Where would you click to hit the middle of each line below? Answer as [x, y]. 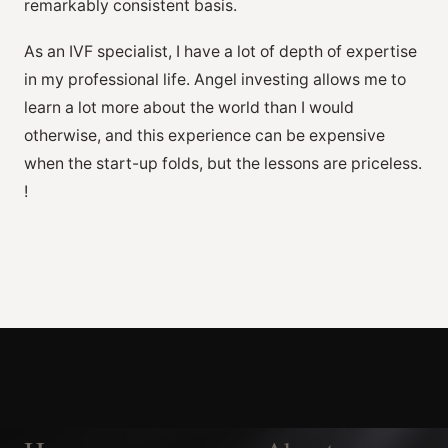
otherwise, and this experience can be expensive [204, 135]
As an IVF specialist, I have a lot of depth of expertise [220, 51]
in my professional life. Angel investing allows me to [215, 79]
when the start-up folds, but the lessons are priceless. [223, 163]
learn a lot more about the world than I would [189, 107]
